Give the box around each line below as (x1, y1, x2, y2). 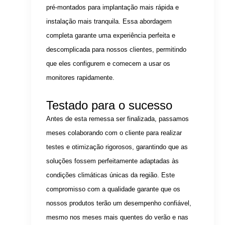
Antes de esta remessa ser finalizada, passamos (46, 115, 189, 123)
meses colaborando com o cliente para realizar (46, 129, 182, 137)
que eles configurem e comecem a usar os (46, 60, 171, 68)
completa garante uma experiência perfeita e (46, 32, 176, 40)
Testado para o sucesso (46, 98, 173, 113)
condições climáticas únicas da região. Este (46, 171, 175, 179)
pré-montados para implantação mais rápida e (46, 4, 179, 12)
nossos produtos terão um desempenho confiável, (46, 199, 192, 207)
